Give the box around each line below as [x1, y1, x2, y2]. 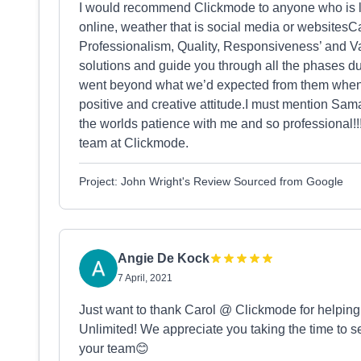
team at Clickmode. [79, 136, 189, 150]
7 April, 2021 [118, 272, 172, 284]
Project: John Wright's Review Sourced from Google [79, 175, 343, 188]
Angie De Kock [118, 251, 210, 265]
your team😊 [79, 342, 149, 355]
